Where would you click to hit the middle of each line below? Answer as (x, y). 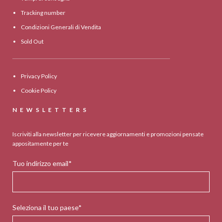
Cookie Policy (39, 91)
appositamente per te (41, 144)
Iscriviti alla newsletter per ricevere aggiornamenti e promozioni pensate (108, 134)
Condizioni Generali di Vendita (61, 27)
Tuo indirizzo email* (42, 164)
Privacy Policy (39, 76)
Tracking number (43, 13)
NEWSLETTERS (51, 110)
